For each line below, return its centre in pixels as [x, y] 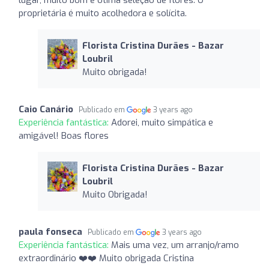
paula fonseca [50, 231]
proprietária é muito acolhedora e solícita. [103, 13]
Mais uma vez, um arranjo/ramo [175, 245]
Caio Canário [46, 109]
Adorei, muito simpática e [162, 122]
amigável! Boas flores [64, 135]
